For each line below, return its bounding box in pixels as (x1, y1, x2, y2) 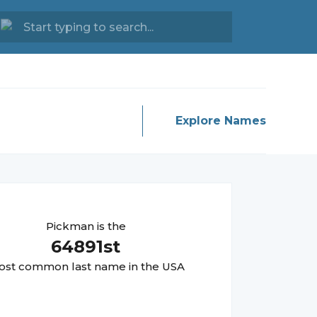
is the (93, 219, 126, 233)
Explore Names (175, 114, 266, 127)
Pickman (45, 219, 94, 233)
